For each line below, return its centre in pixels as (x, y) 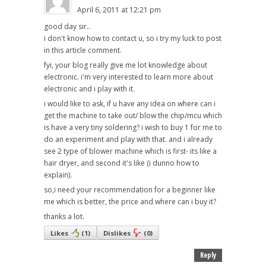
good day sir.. (67, 26)
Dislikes (117, 233)
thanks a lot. (64, 216)
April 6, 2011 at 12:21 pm (119, 9)
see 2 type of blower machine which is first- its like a (130, 151)
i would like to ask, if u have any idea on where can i (130, 103)
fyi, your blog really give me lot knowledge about (126, 65)
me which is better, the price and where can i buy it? (130, 201)
